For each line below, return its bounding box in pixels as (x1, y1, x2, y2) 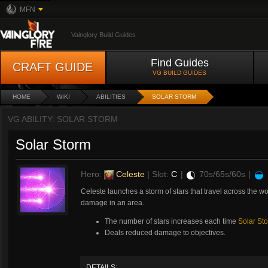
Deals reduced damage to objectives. (105, 229, 226, 237)
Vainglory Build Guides (71, 31, 136, 38)
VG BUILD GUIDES (153, 69, 207, 76)
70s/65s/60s (199, 169, 245, 179)
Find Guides (151, 57, 209, 69)
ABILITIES (96, 93, 126, 100)
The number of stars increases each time (105, 217, 238, 226)
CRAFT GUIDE (13, 60, 93, 74)
